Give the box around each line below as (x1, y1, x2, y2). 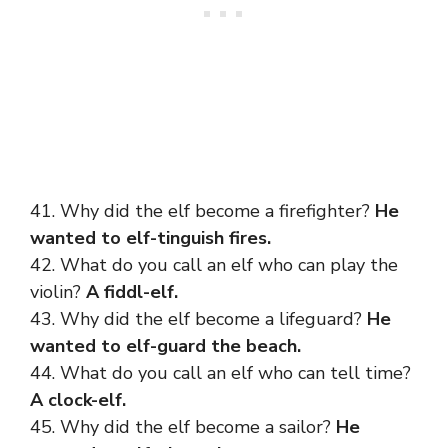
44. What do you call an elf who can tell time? (30, 361, 411, 385)
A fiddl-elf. (86, 280, 178, 304)
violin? (30, 280, 86, 304)
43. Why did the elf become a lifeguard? (30, 307, 367, 331)
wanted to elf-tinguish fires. (30, 226, 271, 250)
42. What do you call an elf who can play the (30, 253, 398, 277)
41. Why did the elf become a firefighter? (30, 199, 375, 223)
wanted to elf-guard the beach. (30, 334, 301, 358)
